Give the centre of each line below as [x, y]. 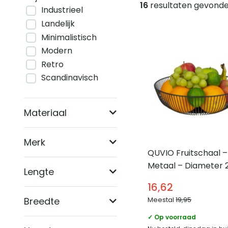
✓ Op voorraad [172, 217]
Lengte [39, 172]
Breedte [42, 201]
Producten [176, 16]
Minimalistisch [69, 37]
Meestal [162, 200]
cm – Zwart [171, 179]
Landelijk [58, 23]
